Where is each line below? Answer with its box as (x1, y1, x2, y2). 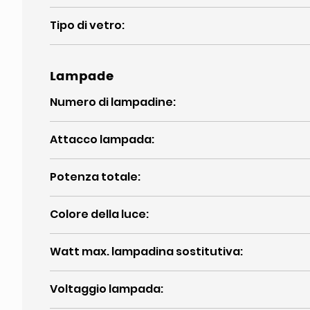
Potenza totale (50, 169, 138, 185)
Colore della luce (50, 206, 146, 222)
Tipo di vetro (50, 17, 122, 33)
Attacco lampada (50, 131, 152, 147)
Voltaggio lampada (50, 281, 161, 297)
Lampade (50, 66, 113, 86)
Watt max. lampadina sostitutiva (50, 244, 240, 259)
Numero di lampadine (50, 94, 173, 110)
